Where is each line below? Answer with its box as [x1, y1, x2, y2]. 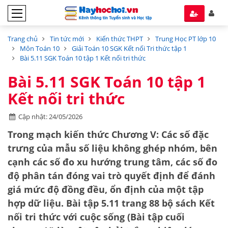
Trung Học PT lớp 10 [155, 34, 216, 43]
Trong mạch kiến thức [8, 128, 111, 140]
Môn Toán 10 [20, 44, 60, 53]
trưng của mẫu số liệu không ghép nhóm [8, 142, 195, 154]
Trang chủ [8, 34, 38, 43]
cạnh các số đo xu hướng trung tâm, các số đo [8, 156, 217, 168]
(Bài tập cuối [125, 211, 185, 223]
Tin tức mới [50, 34, 84, 43]
